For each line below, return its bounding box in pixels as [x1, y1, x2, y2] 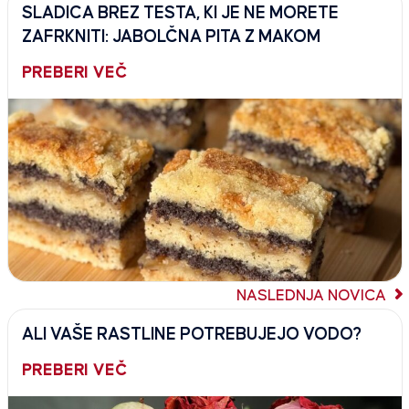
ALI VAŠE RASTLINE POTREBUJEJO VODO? [21, 325, 362, 343]
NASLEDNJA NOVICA [236, 287, 390, 304]
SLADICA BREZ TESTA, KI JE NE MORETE [21, 4, 339, 22]
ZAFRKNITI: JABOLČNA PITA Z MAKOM [21, 27, 320, 46]
